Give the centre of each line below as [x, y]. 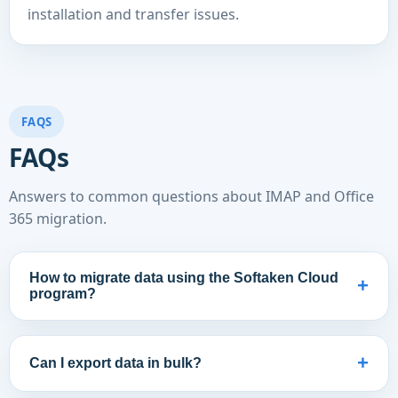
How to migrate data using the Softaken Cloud [184, 278]
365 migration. [58, 219]
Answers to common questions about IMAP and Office [191, 196]
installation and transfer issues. [133, 14]
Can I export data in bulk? [115, 363]
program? [63, 294]
